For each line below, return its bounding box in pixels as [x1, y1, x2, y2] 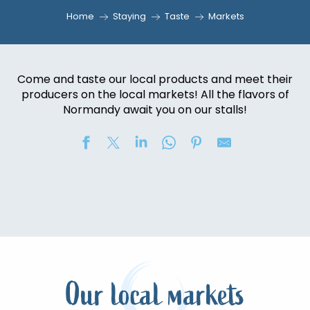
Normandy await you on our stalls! [63, 102, 247, 118]
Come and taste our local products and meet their [17, 71, 293, 87]
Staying [112, 10, 146, 23]
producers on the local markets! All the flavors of [21, 86, 289, 102]
